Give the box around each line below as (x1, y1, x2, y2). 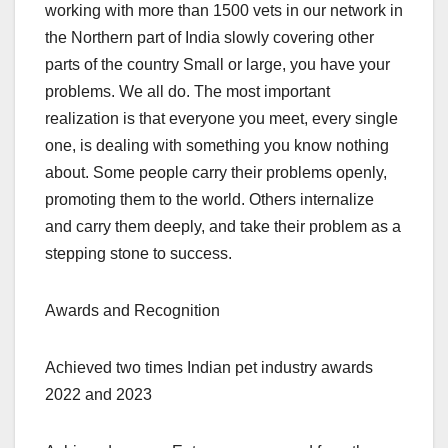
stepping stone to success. (45, 245, 232, 263)
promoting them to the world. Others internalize (45, 191, 374, 209)
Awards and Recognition (45, 302, 220, 320)
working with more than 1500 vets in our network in (45, 2, 403, 20)
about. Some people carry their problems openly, (45, 164, 387, 182)
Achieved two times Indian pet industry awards (45, 359, 373, 377)
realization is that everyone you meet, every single (45, 110, 398, 128)
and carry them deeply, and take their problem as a (45, 218, 401, 236)
